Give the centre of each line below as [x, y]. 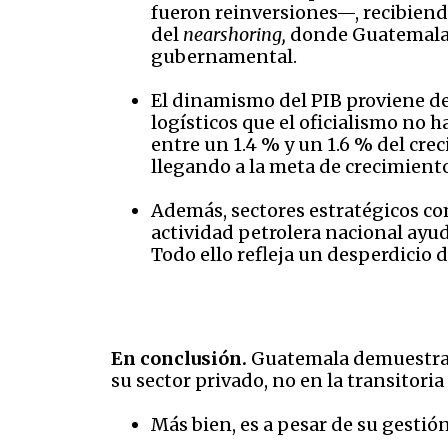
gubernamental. [224, 57]
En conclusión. [179, 359]
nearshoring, [236, 35]
